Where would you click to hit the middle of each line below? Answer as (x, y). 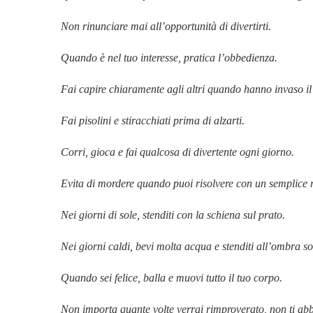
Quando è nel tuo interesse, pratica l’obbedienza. (169, 57)
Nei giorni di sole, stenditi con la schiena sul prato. (173, 214)
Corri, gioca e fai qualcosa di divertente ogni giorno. (177, 152)
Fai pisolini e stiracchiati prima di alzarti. (153, 120)
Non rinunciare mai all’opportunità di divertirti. (166, 26)
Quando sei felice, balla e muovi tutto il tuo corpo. (172, 277)
